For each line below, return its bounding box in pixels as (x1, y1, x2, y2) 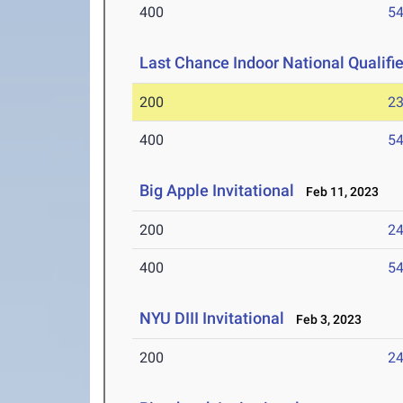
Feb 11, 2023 (298, 184, 380, 200)
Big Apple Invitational (139, 181, 295, 201)
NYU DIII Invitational (139, 309, 285, 328)
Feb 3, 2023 (288, 312, 363, 327)
